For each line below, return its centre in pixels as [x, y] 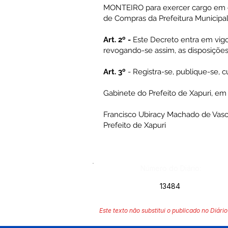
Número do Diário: [171, 168]
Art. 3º [116, 72]
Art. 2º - [118, 40]
